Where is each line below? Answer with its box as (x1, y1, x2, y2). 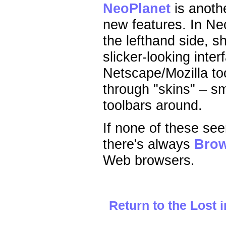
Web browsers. (103, 152, 195, 168)
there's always (103, 136, 194, 152)
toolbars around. (103, 97, 202, 113)
